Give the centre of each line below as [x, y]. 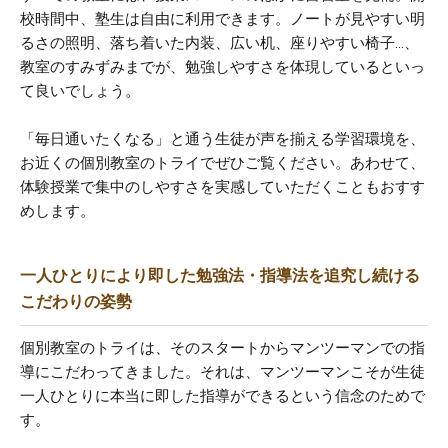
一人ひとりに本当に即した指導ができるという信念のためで [222, 396]
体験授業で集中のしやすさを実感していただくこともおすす [222, 187]
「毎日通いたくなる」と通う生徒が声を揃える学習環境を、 [222, 139]
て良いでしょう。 [80, 91]
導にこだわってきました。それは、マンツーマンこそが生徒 [222, 372]
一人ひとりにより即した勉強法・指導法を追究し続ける [220, 276]
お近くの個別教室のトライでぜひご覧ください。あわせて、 [222, 163]
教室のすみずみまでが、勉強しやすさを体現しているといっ [222, 67]
